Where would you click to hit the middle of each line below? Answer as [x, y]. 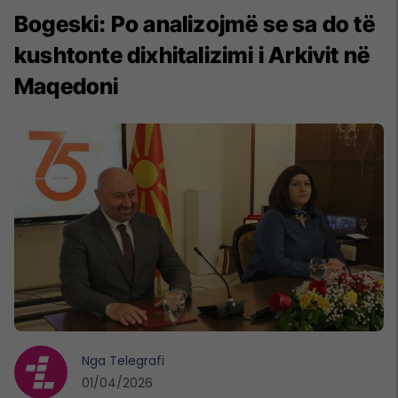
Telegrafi [137, 360]
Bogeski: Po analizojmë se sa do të [195, 24]
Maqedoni [67, 86]
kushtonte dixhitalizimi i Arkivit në [192, 55]
